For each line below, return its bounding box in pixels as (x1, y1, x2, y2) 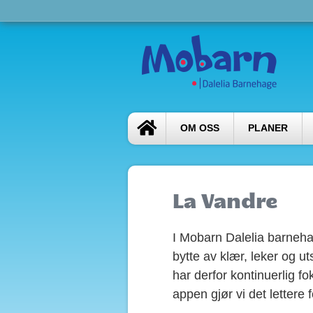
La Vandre (173, 187, 277, 214)
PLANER (248, 123, 288, 133)
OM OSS (180, 123, 219, 133)
